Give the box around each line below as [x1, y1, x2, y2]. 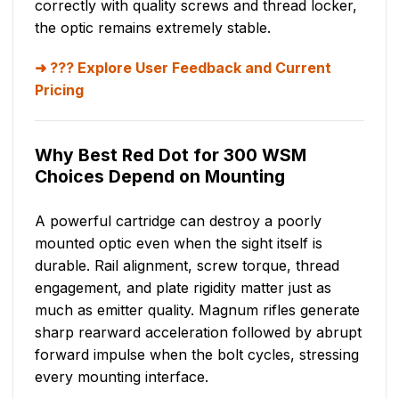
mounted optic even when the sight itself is [35, 234, 322, 253]
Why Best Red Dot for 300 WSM [35, 144, 306, 167]
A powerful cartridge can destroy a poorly [35, 212, 322, 231]
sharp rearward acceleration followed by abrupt [35, 323, 362, 342]
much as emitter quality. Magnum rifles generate [35, 301, 360, 320]
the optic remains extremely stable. [35, 18, 271, 37]
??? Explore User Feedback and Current [50, 59, 331, 77]
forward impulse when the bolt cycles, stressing [35, 346, 359, 364]
